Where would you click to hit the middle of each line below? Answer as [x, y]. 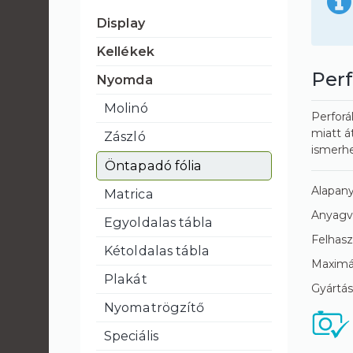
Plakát [126, 279]
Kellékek [125, 51]
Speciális [131, 336]
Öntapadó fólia [154, 165]
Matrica [129, 194]
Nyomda [124, 80]
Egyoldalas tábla [159, 222]
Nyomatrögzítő [154, 307]
